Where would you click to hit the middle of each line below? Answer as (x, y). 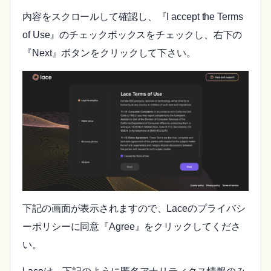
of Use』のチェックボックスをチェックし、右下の (132, 35)
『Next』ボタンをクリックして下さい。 (109, 53)
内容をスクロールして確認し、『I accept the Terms (133, 17)
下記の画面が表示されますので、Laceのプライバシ (134, 208)
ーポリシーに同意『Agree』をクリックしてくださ (132, 226)
